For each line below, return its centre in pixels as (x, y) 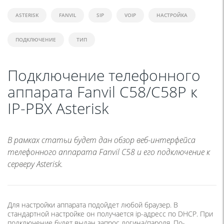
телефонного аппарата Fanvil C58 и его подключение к (109, 152)
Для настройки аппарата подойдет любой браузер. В (93, 205)
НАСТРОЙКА (172, 15)
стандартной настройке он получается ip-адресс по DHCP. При (110, 214)
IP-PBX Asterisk (58, 108)
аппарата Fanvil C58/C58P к (102, 92)
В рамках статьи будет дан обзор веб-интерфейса (101, 140)
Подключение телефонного (104, 75)
